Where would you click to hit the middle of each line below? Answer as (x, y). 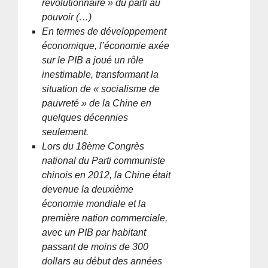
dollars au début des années (102, 261)
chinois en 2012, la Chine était (106, 175)
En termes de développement (104, 31)
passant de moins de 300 (95, 246)
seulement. (66, 132)
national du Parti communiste (104, 160)
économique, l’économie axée (106, 45)
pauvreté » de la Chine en (97, 103)
